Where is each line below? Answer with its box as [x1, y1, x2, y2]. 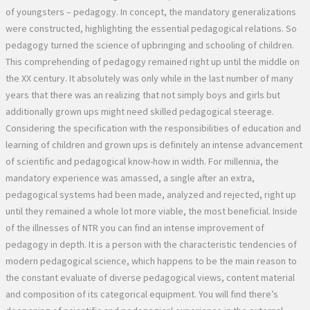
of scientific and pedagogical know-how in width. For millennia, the [6, 154, 279, 167]
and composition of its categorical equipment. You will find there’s [6, 287, 278, 300]
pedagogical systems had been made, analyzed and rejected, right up [6, 188, 296, 201]
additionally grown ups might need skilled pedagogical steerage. [6, 104, 274, 118]
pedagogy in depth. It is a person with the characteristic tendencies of [6, 237, 297, 250]
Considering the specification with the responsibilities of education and [6, 121, 301, 134]
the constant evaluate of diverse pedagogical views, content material [6, 271, 295, 284]
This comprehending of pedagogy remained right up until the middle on [6, 55, 300, 68]
